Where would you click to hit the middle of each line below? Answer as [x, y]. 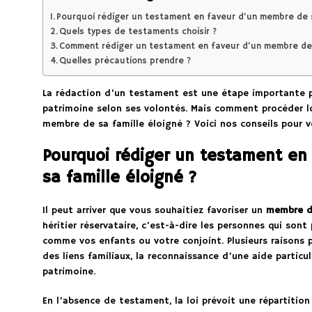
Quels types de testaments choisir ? [138, 32]
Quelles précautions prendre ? [125, 61]
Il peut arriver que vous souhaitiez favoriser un [154, 211]
